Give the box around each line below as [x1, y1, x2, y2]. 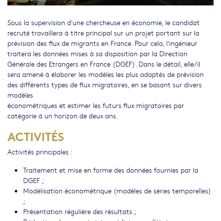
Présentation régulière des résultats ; [23, 206, 136, 216]
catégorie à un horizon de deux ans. [7, 110, 118, 120]
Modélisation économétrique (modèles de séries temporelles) [23, 185, 211, 195]
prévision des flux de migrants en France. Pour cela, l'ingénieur [7, 37, 197, 48]
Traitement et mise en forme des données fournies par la [23, 164, 198, 175]
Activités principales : [7, 146, 73, 156]
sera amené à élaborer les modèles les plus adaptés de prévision [7, 69, 204, 79]
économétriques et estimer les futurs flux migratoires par [7, 100, 184, 110]
